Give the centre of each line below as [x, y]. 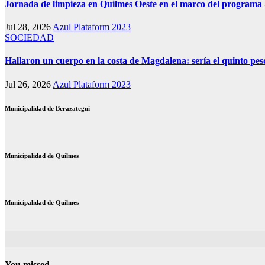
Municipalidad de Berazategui [47, 108]
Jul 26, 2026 [29, 84]
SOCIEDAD [29, 38]
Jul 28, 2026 [29, 27]
